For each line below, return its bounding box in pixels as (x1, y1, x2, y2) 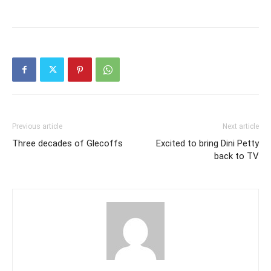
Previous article (12, 122, 62, 131)
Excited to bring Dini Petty (156, 138, 259, 149)
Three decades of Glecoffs (12, 138, 123, 149)
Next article (223, 122, 259, 131)
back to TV (214, 151, 259, 162)
